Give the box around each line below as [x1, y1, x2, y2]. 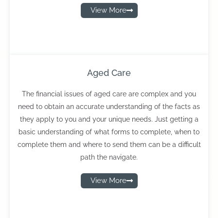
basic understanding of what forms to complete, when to [18, 128, 200, 136]
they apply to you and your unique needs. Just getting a [19, 115, 199, 123]
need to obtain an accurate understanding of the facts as [18, 103, 200, 110]
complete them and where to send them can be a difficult [17, 141, 201, 148]
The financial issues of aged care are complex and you [22, 90, 196, 98]
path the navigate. [80, 153, 138, 161]
